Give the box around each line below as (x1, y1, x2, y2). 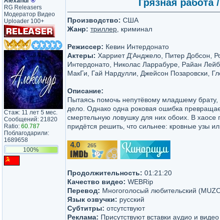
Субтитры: (67, 204, 105, 212)
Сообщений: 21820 (4, 116, 57, 123)
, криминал (117, 25, 152, 33)
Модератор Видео (4, 11, 55, 18)
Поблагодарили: (4, 130, 49, 137)
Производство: (67, 16, 121, 24)
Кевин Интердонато (104, 43, 169, 51)
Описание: (67, 87, 104, 95)
